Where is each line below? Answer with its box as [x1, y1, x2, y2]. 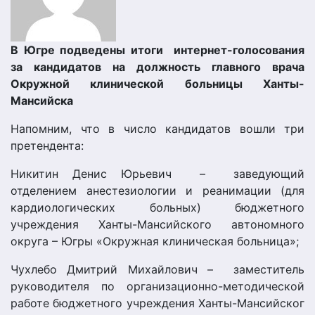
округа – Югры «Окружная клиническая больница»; [11, 234, 299, 248]
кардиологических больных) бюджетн [11, 200, 285, 214]
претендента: [11, 139, 84, 153]
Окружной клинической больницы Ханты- [11, 77, 304, 91]
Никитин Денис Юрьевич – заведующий [11, 167, 304, 181]
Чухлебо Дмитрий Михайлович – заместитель [11, 262, 304, 276]
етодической [231, 279, 304, 293]
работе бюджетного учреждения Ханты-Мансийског [11, 296, 304, 310]
